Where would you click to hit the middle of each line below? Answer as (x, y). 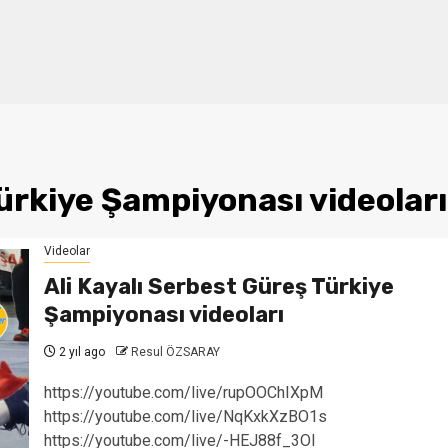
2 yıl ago (80, 352)
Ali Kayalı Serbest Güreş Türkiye (218, 286)
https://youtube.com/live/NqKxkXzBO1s (185, 416)
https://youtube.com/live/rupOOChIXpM (183, 392)
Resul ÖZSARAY (175, 352)
